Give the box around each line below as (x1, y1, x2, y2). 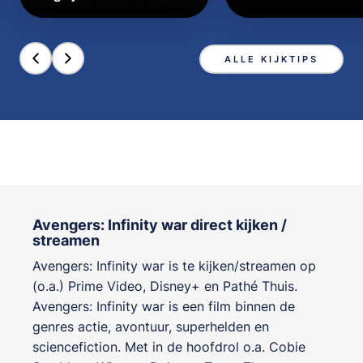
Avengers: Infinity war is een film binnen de (32, 298, 295, 315)
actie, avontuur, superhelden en (78, 318, 269, 335)
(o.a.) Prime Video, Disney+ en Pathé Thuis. (32, 278, 297, 295)
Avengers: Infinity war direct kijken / (32, 216, 287, 234)
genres (32, 318, 78, 335)
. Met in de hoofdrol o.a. (117, 339, 269, 356)
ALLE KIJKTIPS (224, 53, 318, 65)
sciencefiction (32, 339, 117, 356)
